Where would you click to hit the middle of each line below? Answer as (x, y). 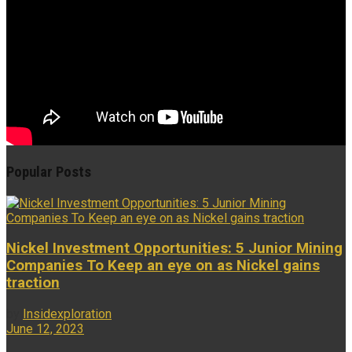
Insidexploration (67, 314)
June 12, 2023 (45, 329)
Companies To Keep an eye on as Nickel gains (163, 266)
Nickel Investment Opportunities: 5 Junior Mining (174, 249)
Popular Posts (49, 172)
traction (33, 283)
